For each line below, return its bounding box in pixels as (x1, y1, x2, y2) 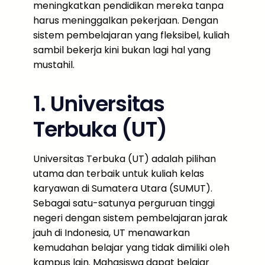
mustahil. (33, 58, 75, 72)
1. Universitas (33, 89, 164, 119)
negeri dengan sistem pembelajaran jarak (33, 211, 228, 225)
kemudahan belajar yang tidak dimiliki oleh (33, 241, 230, 254)
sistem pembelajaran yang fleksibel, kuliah (33, 28, 230, 42)
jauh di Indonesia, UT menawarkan (33, 226, 190, 240)
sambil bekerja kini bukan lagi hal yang (33, 43, 211, 57)
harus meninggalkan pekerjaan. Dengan (33, 14, 218, 27)
